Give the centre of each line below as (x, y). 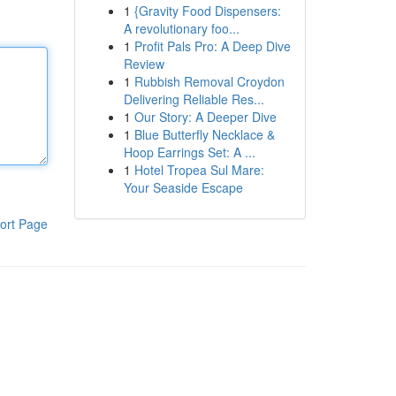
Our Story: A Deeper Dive (205, 117)
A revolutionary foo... (181, 28)
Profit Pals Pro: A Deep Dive (212, 46)
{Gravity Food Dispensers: (207, 11)
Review (144, 64)
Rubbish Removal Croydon (209, 81)
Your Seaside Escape (183, 187)
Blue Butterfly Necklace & (204, 134)
